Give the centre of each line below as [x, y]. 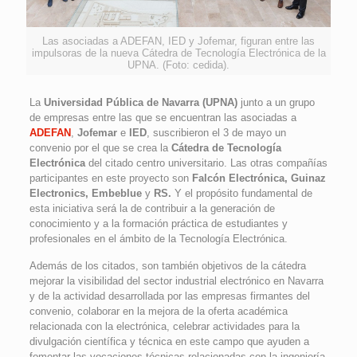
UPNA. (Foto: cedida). [178, 65]
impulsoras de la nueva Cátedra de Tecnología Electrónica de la [178, 53]
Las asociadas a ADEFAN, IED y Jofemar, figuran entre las [178, 41]
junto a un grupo [276, 103]
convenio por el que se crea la [100, 148]
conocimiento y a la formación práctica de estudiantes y [158, 224]
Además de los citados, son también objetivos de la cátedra [167, 266]
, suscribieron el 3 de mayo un [216, 133]
